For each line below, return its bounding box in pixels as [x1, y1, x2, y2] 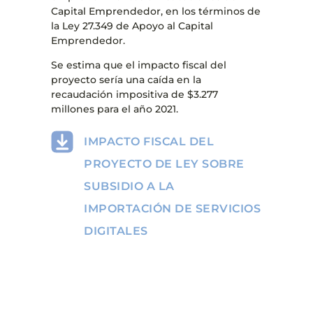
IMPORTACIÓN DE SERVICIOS [84, 201, 261, 215]
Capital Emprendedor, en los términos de [50, 4, 261, 17]
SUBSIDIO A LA [84, 179, 175, 193]
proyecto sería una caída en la [50, 73, 201, 86]
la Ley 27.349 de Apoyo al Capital [50, 19, 213, 32]
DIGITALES [84, 224, 148, 238]
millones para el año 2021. [50, 102, 178, 115]
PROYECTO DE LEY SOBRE [84, 156, 245, 170]
